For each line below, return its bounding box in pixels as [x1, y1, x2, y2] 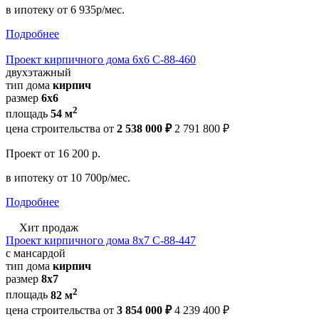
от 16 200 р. [44, 147, 100, 160]
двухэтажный [6, 66, 71, 79]
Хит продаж [16, 221, 78, 234]
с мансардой [6, 247, 66, 260]
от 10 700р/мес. [57, 172, 130, 184]
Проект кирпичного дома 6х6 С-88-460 [6, 53, 196, 66]
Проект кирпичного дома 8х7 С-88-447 [6, 234, 196, 247]
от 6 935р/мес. [57, 4, 125, 16]
